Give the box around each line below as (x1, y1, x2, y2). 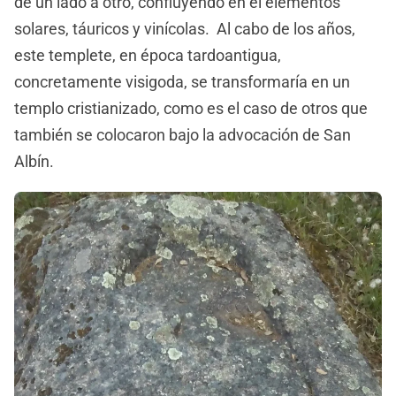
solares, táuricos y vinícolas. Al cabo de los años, (14, 19, 355, 39)
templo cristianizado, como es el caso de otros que (14, 99, 368, 118)
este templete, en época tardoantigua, (14, 46, 281, 65)
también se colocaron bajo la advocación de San (14, 126, 351, 145)
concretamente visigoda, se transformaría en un (14, 72, 350, 92)
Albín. (14, 152, 57, 171)
